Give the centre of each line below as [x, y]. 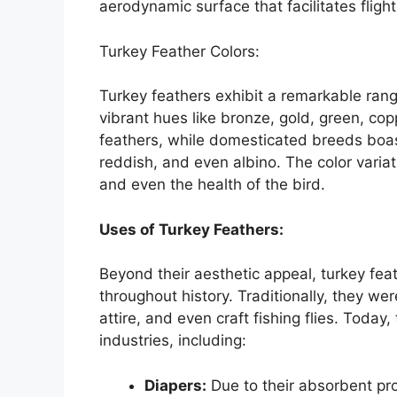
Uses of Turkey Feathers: [191, 229]
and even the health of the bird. [212, 185]
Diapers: [175, 385]
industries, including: [173, 341]
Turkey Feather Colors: [179, 51]
